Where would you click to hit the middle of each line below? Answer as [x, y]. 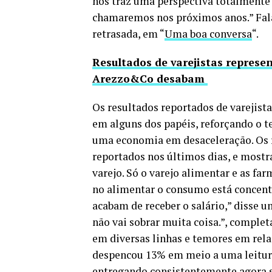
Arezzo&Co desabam [150, 79]
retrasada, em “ [128, 34]
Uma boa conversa [208, 34]
